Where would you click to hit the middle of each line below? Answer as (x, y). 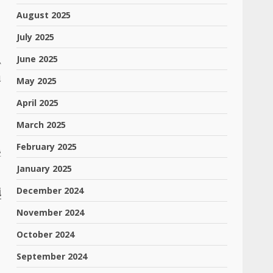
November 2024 (51, 212)
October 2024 (46, 234)
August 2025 (44, 15)
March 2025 (41, 125)
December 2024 (50, 190)
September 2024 (52, 256)
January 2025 (44, 168)
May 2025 (37, 81)
